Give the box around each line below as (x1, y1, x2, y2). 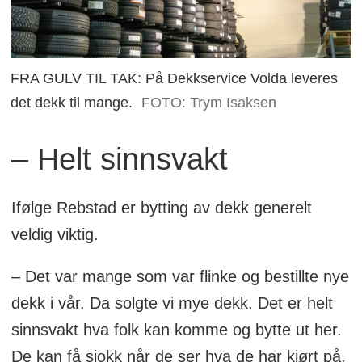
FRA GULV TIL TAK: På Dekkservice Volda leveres (11, 69, 339, 86)
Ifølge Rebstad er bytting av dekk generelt (11, 198, 312, 217)
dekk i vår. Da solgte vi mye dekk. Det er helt (11, 294, 333, 313)
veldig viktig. (11, 225, 99, 243)
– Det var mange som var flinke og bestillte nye (11, 267, 349, 286)
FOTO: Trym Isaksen (141, 94, 276, 111)
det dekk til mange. (11, 94, 133, 111)
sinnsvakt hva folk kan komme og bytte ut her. (11, 321, 342, 339)
